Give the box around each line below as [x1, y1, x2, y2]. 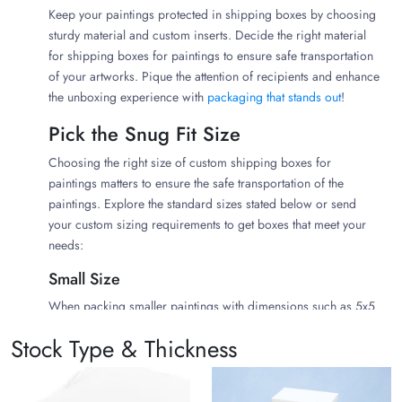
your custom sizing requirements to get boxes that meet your [48, 215, 366, 234]
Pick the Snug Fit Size [48, 119, 240, 149]
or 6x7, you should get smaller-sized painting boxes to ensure [48, 318, 371, 336]
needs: [48, 236, 87, 255]
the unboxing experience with [48, 88, 207, 107]
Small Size [48, 267, 120, 292]
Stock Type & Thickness [11, 332, 237, 367]
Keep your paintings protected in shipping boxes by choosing [48, 5, 376, 24]
